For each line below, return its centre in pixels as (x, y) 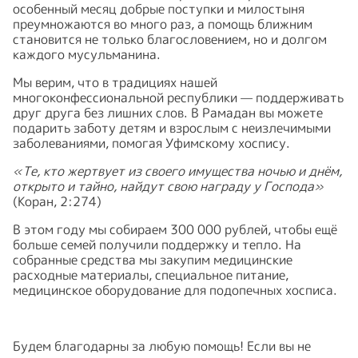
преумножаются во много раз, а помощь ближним (163, 24)
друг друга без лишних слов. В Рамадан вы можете (168, 112)
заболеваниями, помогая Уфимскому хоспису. (151, 143)
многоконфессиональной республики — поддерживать (178, 97)
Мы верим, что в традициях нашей (115, 82)
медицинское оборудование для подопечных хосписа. (175, 290)
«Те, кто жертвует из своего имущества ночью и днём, (177, 171)
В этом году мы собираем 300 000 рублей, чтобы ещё (175, 229)
